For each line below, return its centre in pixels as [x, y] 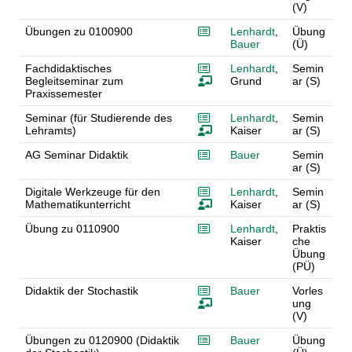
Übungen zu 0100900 [79, 32]
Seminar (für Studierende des [98, 118]
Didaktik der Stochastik [81, 291]
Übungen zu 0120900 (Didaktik [102, 341]
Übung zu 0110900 [72, 229]
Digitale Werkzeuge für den [92, 192]
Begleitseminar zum [74, 81]
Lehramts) [50, 131]
